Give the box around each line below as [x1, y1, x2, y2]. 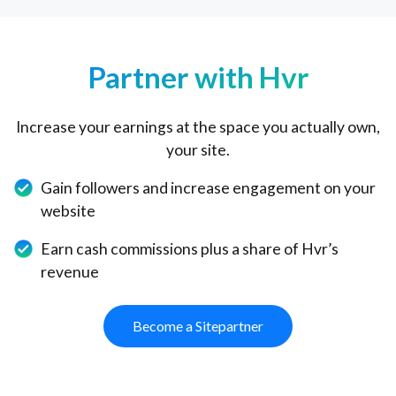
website [41, 201, 96, 220]
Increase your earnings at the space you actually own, [16, 117, 380, 136]
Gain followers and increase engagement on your [41, 178, 377, 197]
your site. [166, 140, 230, 159]
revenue [41, 262, 100, 281]
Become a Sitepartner [133, 316, 263, 334]
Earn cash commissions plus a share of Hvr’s [41, 239, 339, 258]
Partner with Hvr [87, 58, 309, 95]
